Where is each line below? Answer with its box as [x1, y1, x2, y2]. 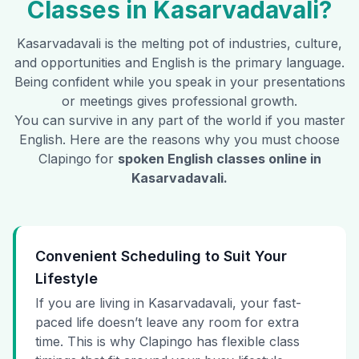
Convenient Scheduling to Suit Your [35, 248, 287, 265]
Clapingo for [38, 151, 114, 167]
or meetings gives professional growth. [62, 93, 297, 110]
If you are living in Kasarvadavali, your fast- [35, 295, 301, 312]
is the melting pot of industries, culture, [101, 35, 342, 52]
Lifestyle [35, 270, 98, 288]
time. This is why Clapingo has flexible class [35, 333, 300, 350]
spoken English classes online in [117, 151, 321, 167]
